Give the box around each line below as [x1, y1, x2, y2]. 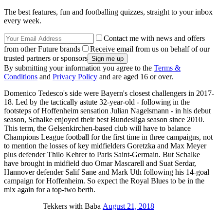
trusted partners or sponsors [4, 54, 88, 63]
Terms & [154, 64, 181, 73]
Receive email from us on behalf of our [90, 45, 210, 54]
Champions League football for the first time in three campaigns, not [4, 133, 213, 142]
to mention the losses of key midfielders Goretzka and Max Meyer [4, 142, 206, 150]
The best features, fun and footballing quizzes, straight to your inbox [4, 8, 213, 17]
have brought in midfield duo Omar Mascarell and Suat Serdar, [4, 159, 196, 168]
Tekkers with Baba [43, 202, 103, 211]
